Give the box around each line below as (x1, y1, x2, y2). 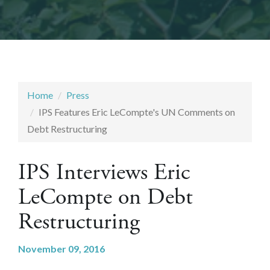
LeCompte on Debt (18, 182, 193, 212)
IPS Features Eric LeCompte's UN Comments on (39, 105, 235, 118)
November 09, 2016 (18, 242, 105, 254)
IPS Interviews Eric (18, 157, 190, 187)
